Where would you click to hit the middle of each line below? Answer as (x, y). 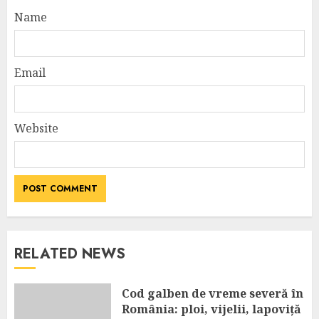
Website (36, 128)
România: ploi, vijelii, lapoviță (211, 309)
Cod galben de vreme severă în (213, 293)
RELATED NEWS (70, 254)
